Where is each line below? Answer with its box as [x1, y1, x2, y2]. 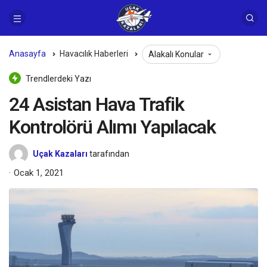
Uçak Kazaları [33, 149, 88, 159]
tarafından [89, 149, 129, 159]
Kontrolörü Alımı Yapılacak [9, 116, 216, 138]
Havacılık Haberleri [60, 48, 128, 58]
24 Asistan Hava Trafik [9, 93, 184, 116]
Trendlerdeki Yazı [24, 74, 91, 83]
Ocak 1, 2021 [14, 167, 64, 178]
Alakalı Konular [148, 49, 206, 59]
